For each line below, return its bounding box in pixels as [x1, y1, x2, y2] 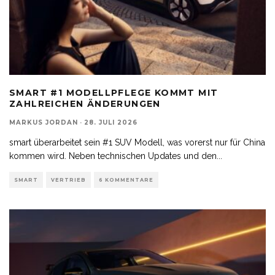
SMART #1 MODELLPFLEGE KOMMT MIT [9, 87, 219, 98]
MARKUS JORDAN [9, 118, 78, 126]
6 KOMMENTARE [99, 176, 153, 183]
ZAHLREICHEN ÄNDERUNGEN [9, 98, 161, 109]
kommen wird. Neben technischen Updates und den [9, 150, 217, 161]
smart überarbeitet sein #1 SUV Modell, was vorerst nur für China [9, 137, 265, 147]
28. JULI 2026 [84, 118, 137, 126]
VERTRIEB [51, 176, 86, 183]
